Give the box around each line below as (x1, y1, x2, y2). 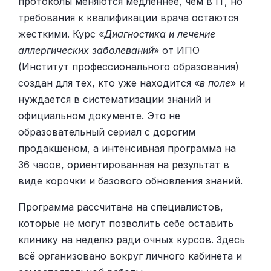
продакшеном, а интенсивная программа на (18, 142, 236, 154)
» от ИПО (154, 44, 200, 56)
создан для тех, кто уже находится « (18, 76, 200, 89)
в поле (200, 76, 230, 89)
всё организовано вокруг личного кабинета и (18, 249, 242, 262)
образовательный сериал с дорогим (18, 125, 195, 138)
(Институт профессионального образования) (18, 60, 239, 73)
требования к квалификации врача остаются (18, 11, 238, 24)
